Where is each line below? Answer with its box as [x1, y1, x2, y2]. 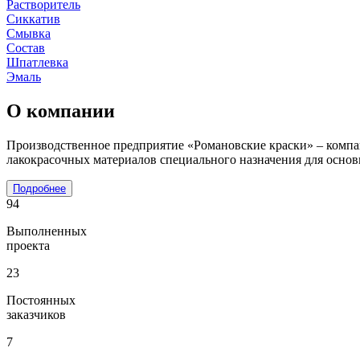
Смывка [6, 26, 51, 40]
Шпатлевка [6, 55, 68, 69]
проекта [6, 238, 50, 252]
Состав [6, 40, 45, 55]
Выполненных [6, 223, 87, 238]
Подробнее [13, 182, 66, 194]
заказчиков [6, 307, 66, 321]
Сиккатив [6, 11, 60, 26]
